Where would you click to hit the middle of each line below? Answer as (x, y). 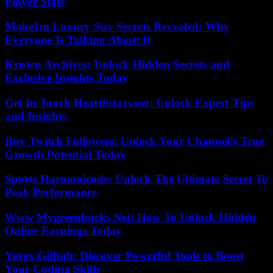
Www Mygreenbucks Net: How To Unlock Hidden (130, 218)
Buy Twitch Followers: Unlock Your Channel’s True (134, 141)
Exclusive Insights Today (67, 78)
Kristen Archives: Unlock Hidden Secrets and (117, 65)
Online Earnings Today (63, 231)
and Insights (36, 116)
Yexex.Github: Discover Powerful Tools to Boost (124, 255)
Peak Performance (51, 193)
